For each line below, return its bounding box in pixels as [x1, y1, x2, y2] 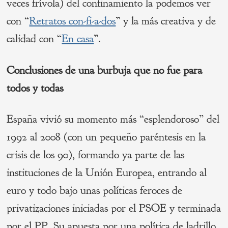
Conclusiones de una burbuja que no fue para [7, 63, 203, 77]
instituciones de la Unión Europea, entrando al [7, 165, 207, 180]
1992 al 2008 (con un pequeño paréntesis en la [7, 130, 206, 145]
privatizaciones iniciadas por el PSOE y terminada [7, 201, 221, 216]
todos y [7, 80, 41, 95]
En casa [62, 31, 94, 46]
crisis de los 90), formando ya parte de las [7, 148, 185, 162]
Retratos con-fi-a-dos [29, 13, 116, 28]
